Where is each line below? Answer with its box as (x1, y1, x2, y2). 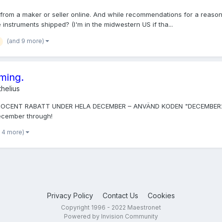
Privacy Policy (47, 191, 93, 200)
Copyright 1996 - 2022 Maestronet (61, 204, 161, 212)
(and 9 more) (7, 37, 46, 45)
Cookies (148, 191, 175, 200)
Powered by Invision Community (64, 213, 158, 221)
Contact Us (103, 191, 138, 200)
